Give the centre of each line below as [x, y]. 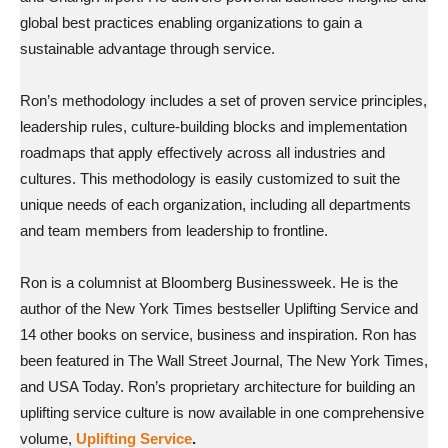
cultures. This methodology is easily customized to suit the [210, 178]
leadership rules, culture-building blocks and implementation [213, 126]
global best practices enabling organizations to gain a [191, 22]
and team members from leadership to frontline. [174, 230]
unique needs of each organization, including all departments [215, 204]
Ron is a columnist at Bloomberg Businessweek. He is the [209, 282]
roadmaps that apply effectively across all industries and [202, 152]
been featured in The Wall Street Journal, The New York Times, [224, 360]
